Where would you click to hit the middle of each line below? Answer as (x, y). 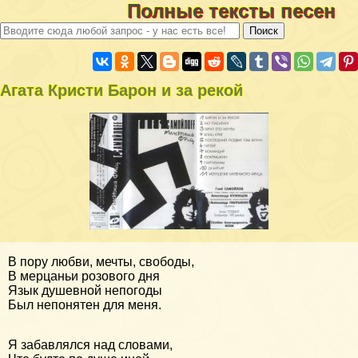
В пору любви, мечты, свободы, (101, 261)
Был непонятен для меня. (85, 304)
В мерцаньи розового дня (84, 276)
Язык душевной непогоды (85, 290)
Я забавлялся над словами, (90, 344)
